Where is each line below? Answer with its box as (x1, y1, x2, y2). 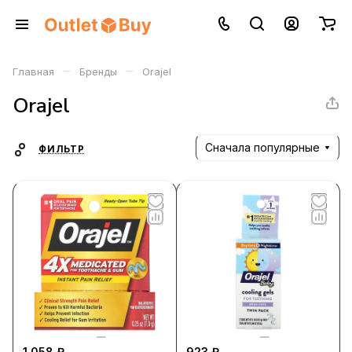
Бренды (79, 65, 117, 78)
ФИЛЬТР (38, 144, 85, 155)
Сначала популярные (205, 141, 320, 154)
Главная (13, 65, 54, 78)
